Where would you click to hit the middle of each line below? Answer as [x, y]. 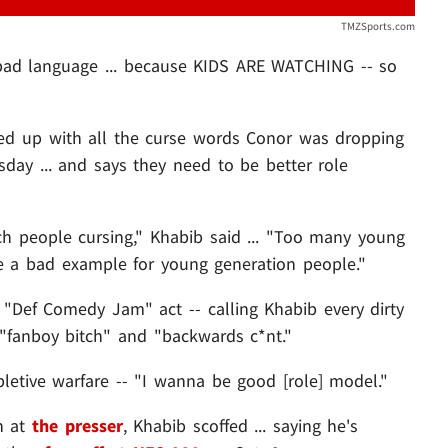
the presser [77, 425]
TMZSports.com [377, 25]
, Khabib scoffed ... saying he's [240, 425]
